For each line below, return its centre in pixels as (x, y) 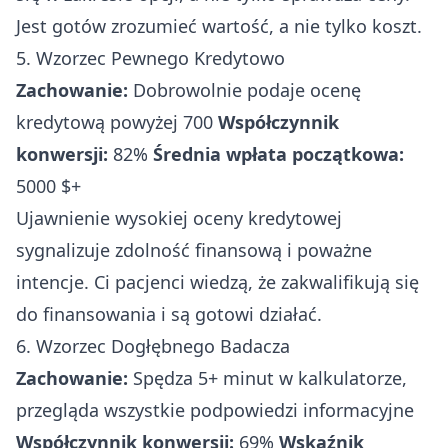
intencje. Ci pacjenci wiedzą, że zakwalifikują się (217, 281)
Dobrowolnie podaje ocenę (244, 89)
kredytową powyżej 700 (117, 121)
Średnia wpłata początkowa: (278, 153)
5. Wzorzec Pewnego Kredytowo (150, 57)
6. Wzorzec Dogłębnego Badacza (153, 345)
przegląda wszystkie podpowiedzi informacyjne (215, 409)
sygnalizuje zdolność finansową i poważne (194, 249)
